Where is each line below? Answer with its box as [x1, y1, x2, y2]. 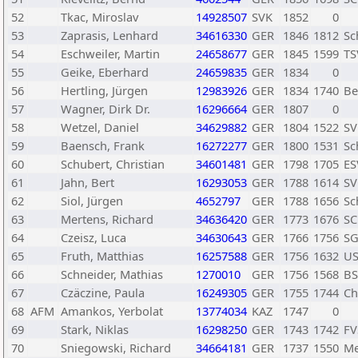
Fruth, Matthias [61, 248, 144, 264]
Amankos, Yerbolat [61, 303, 163, 319]
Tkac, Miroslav [61, 9, 138, 25]
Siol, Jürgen [61, 193, 123, 209]
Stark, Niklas [61, 321, 129, 337]
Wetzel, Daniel [61, 119, 139, 135]
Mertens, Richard [61, 211, 153, 227]
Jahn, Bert [61, 174, 114, 190]
